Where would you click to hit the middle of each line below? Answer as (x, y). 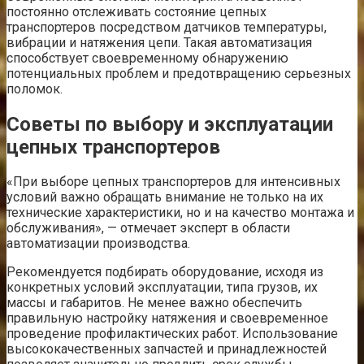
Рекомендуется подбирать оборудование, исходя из (165, 272)
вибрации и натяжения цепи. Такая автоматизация (159, 42)
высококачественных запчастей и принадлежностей (167, 349)
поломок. (35, 89)
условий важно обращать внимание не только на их (165, 197)
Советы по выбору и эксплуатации (170, 124)
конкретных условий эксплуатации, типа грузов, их (162, 288)
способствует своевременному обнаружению (147, 58)
